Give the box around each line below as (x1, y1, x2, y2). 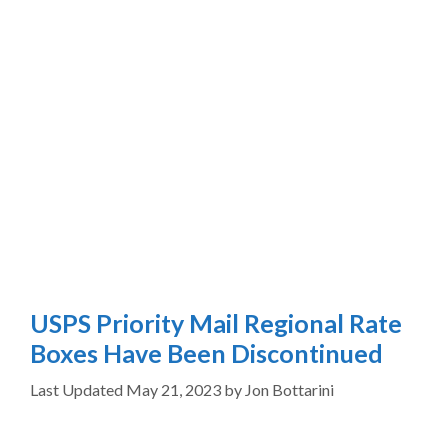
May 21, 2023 (126, 380, 221, 399)
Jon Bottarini (245, 380, 334, 399)
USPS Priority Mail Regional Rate (30, 308, 402, 338)
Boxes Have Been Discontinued (30, 338, 383, 368)
